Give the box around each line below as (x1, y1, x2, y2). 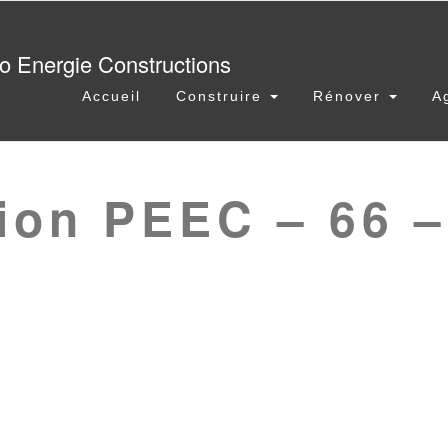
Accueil (82, 88, 141, 104)
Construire (176, 88, 268, 104)
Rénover (313, 88, 387, 104)
